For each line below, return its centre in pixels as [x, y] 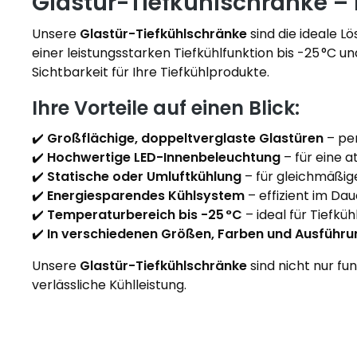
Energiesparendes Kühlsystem [146, 196]
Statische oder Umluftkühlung [144, 177]
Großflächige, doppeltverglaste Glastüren [185, 138]
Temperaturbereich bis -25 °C [145, 215]
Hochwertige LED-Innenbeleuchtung [164, 157]
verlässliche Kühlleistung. [109, 285]
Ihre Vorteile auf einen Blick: [166, 108]
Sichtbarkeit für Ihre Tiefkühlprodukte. [151, 72]
